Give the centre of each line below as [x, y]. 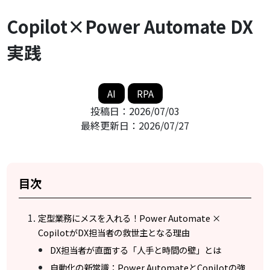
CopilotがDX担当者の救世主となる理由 [114, 233]
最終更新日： [110, 126]
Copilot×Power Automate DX [130, 27]
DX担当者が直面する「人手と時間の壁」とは [136, 250]
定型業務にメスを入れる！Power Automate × [130, 218]
